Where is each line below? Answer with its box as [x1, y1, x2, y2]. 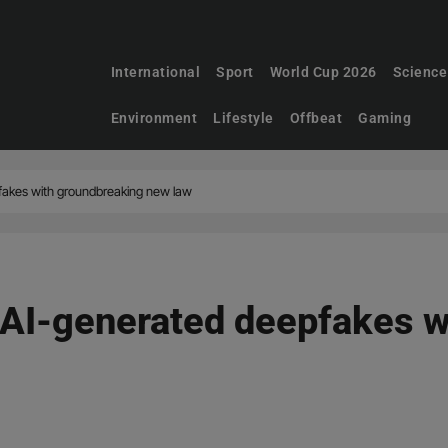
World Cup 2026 [269, 64, 377, 80]
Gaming [358, 110, 412, 126]
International [110, 64, 201, 80]
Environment [110, 110, 198, 126]
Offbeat [289, 110, 343, 126]
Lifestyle [213, 110, 274, 126]
